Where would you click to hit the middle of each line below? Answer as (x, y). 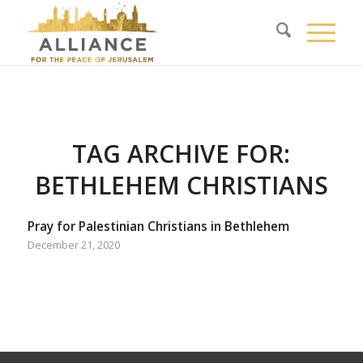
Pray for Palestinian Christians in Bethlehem (158, 226)
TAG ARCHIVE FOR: (181, 154)
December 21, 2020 (73, 245)
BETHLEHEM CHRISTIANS (181, 185)
